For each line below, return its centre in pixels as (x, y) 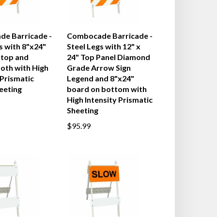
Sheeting (82, 110)
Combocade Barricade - (109, 36)
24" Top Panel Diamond (108, 57)
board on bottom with (107, 89)
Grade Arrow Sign (99, 68)
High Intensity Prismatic (109, 100)
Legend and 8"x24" (100, 78)
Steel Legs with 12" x (103, 46)
